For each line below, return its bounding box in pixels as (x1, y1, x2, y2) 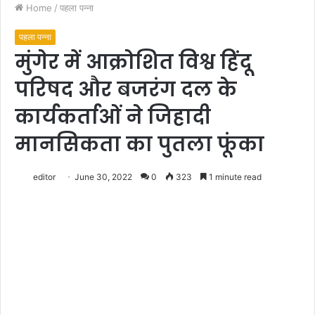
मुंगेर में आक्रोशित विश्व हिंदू (15, 48, 252, 76)
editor (33, 171, 56, 182)
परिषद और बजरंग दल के (15, 75, 237, 103)
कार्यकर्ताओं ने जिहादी (15, 103, 211, 131)
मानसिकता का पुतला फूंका (15, 130, 264, 158)
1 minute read (207, 171, 262, 182)
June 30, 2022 (75, 171, 132, 182)
